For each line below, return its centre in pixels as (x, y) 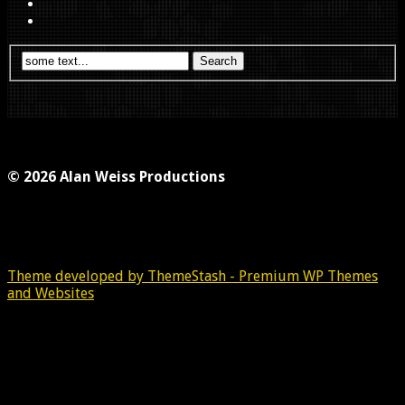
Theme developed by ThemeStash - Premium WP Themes (193, 276)
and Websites (51, 293)
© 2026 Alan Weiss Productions (116, 176)
